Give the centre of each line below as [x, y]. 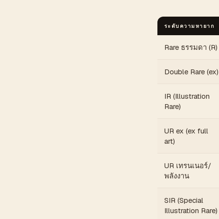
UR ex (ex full [186, 131]
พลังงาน [177, 176]
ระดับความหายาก [189, 26]
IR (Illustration [187, 96]
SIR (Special [184, 200]
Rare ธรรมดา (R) [191, 47]
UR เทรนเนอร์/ [188, 165]
